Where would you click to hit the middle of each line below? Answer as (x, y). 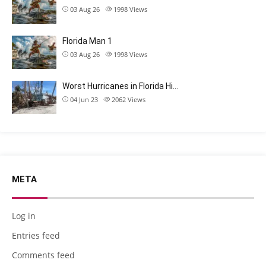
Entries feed (36, 235)
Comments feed (43, 255)
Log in (24, 216)
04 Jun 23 (84, 99)
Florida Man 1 (87, 41)
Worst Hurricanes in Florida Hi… (120, 86)
